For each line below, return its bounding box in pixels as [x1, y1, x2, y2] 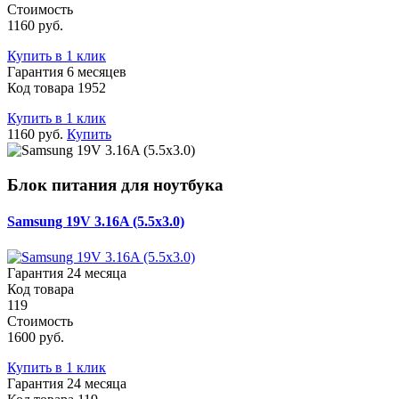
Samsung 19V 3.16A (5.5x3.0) [7, 214, 184, 230]
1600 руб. [7, 329, 64, 345]
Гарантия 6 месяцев [7, 64, 126, 80]
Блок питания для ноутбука [7, 175, 224, 195]
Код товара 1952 [7, 80, 106, 96]
